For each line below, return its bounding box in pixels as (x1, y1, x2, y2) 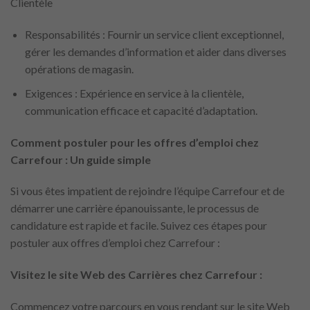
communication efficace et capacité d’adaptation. (24, 103, 257, 117)
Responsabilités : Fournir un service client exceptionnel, (24, 28, 284, 42)
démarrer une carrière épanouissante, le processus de (10, 201, 259, 215)
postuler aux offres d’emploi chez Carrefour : (10, 236, 220, 250)
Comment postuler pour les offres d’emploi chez (10, 135, 259, 149)
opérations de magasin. (24, 62, 134, 76)
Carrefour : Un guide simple (10, 152, 151, 166)
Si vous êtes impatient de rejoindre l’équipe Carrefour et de (10, 184, 284, 198)
